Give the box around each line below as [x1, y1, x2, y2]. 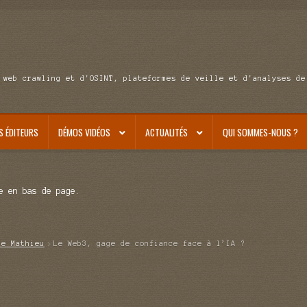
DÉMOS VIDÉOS [58, 125, 110, 139]
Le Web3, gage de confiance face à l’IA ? [53, 239, 250, 248]
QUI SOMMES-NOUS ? [222, 125, 298, 139]
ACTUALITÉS [145, 125, 188, 139]
